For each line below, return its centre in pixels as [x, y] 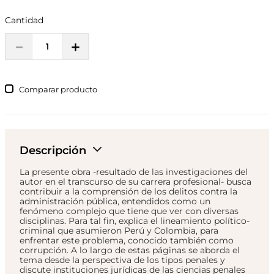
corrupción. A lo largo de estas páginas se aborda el [130, 250]
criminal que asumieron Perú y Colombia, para [119, 231]
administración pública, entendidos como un [115, 202]
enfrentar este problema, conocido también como [127, 241]
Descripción [53, 151]
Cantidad [24, 20]
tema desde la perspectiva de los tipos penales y [122, 260]
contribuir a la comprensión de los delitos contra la [128, 192]
